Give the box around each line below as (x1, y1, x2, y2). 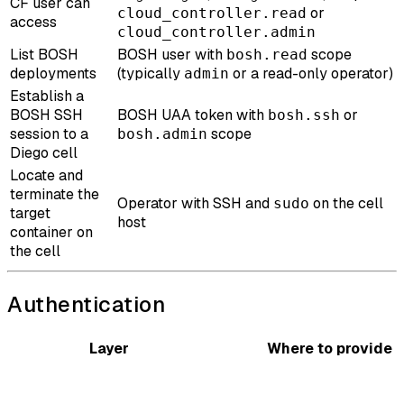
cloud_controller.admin (117, 23, 316, 41)
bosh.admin (117, 125, 207, 143)
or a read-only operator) (229, 64, 393, 84)
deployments (10, 64, 96, 84)
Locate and (10, 166, 83, 186)
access (10, 13, 57, 32)
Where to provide (266, 339, 392, 359)
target (10, 204, 50, 224)
